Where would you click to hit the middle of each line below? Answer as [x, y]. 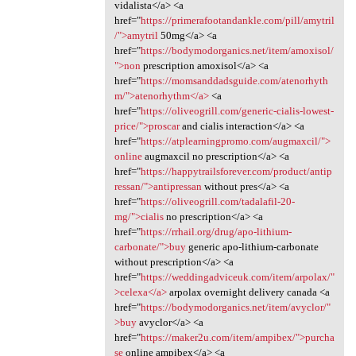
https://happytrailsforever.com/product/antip [236, 171]
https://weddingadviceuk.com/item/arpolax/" [237, 277]
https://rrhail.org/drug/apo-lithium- [216, 231]
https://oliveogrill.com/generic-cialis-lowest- [237, 110]
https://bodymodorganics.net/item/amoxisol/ [237, 50]
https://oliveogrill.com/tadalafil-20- [217, 201]
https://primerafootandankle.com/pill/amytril [237, 20]
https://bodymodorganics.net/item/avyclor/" [235, 307]
